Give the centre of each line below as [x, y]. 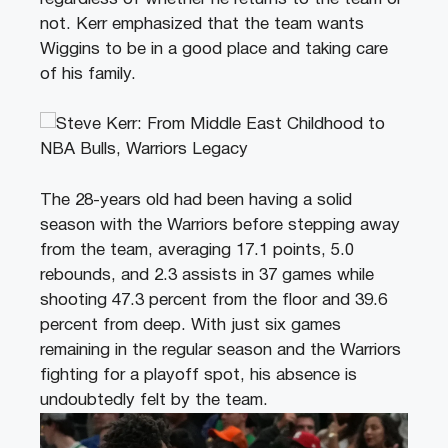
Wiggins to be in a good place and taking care [214, 49]
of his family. [88, 74]
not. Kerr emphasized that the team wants [202, 24]
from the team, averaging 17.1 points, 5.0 [197, 250]
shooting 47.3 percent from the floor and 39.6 [213, 300]
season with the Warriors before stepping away [220, 225]
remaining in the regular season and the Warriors [220, 350]
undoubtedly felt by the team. [154, 400]
